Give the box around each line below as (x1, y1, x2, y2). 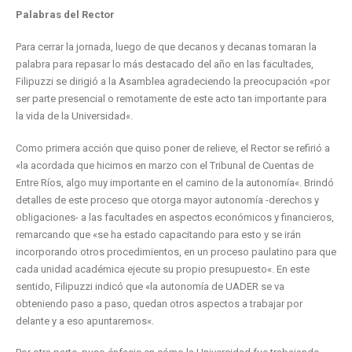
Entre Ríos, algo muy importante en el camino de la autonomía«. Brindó (16, 176, 334, 189)
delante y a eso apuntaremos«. (16, 314, 154, 327)
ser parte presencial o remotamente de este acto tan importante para (16, 92, 327, 104)
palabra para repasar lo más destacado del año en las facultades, (16, 57, 313, 70)
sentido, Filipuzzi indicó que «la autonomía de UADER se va (16, 280, 284, 292)
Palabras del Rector (16, 9, 115, 21)
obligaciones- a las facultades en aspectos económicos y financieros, (16, 211, 334, 223)
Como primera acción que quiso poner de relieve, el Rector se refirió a (16, 141, 330, 154)
